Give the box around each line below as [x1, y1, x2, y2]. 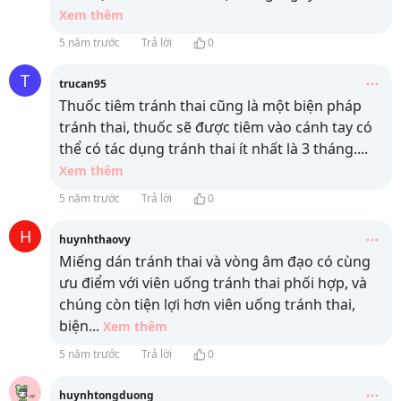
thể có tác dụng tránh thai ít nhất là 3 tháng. [59, 139, 357, 159]
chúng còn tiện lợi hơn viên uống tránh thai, [59, 294, 355, 315]
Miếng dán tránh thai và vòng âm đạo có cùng [59, 252, 371, 272]
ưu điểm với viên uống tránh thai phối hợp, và [59, 273, 367, 294]
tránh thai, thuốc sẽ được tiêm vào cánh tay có [59, 117, 372, 138]
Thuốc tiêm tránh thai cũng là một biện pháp [59, 96, 362, 116]
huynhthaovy [59, 232, 131, 248]
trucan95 [59, 76, 107, 92]
